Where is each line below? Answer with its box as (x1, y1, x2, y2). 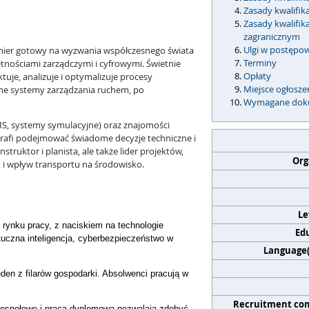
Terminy (243, 57, 279, 69)
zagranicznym (243, 30, 300, 43)
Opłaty (243, 70, 271, 82)
